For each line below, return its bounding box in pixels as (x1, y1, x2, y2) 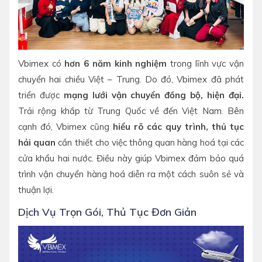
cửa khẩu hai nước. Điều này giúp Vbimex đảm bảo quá (18, 152, 244, 164)
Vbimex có (18, 57, 65, 69)
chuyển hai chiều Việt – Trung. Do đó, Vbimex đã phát (18, 73, 244, 85)
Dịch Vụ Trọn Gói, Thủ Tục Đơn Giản (18, 205, 196, 219)
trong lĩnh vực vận (167, 57, 244, 69)
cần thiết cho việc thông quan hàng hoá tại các (56, 136, 244, 148)
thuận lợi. (18, 184, 54, 195)
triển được (18, 89, 64, 101)
